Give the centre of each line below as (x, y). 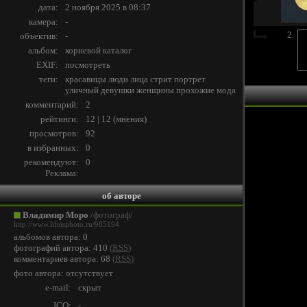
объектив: (39, 36)
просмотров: (54, 133)
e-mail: (58, 287)
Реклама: (62, 173)
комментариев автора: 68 (62, 259)
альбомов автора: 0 (51, 237)
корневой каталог (98, 50)
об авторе (121, 196)
